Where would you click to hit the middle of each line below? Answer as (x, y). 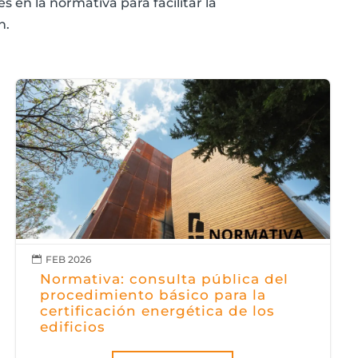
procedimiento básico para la (153, 294)
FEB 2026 (68, 260)
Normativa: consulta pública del (164, 278)
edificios (72, 326)
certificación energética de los (157, 310)
